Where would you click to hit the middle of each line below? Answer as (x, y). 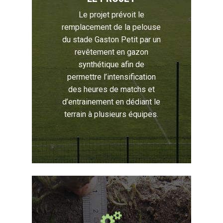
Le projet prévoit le (111, 15)
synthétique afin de (111, 64)
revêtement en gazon (111, 52)
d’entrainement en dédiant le (111, 102)
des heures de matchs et (111, 89)
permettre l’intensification (111, 77)
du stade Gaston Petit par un (111, 40)
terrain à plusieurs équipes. (111, 114)
